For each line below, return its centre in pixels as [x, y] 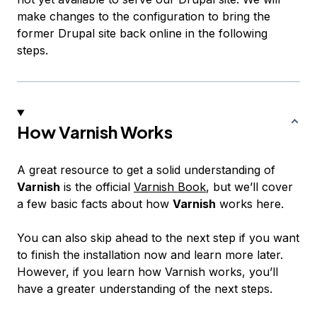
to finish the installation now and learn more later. [150, 255]
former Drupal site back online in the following [142, 33]
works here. [250, 204]
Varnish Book [170, 187]
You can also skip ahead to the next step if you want [158, 238]
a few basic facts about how [95, 204]
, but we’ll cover [249, 187]
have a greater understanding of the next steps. [145, 289]
